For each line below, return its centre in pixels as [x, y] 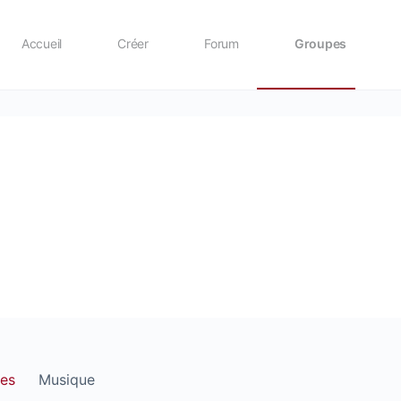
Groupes [320, 43]
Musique [67, 379]
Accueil [42, 43]
